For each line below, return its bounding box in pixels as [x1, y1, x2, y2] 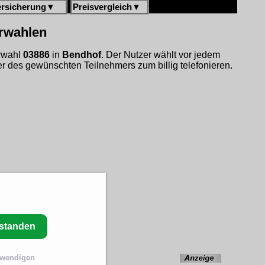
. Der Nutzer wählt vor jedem [101, 50, 220, 60]
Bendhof [62, 50, 101, 60]
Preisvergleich [73, 2, 132, 12]
